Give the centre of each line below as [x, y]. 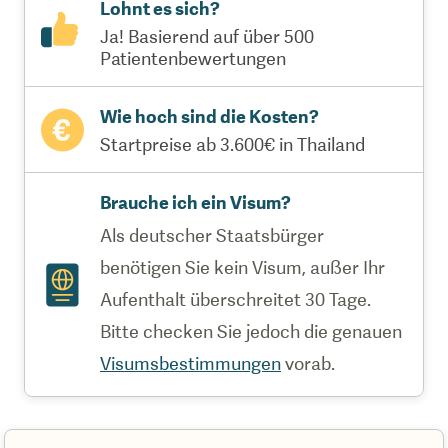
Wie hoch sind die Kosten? [209, 116]
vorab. [308, 363]
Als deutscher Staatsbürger [212, 235]
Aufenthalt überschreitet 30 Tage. [235, 299]
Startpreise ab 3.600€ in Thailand [232, 144]
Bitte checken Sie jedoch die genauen [251, 331]
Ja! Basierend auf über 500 [207, 36]
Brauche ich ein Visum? [195, 202]
